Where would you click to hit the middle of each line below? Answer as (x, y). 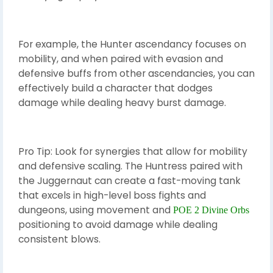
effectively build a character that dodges (115, 88)
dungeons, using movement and (96, 210)
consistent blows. (59, 239)
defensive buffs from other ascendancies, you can (136, 73)
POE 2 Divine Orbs (211, 210)
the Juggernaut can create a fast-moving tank (129, 180)
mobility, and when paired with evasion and (121, 58)
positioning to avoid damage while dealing (118, 224)
